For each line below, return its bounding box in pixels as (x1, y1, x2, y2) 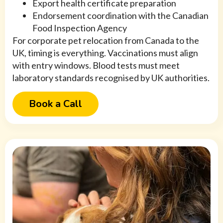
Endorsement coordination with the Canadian (32, 10, 209, 21)
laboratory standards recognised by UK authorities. (12, 72, 210, 84)
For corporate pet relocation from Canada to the (12, 35, 199, 46)
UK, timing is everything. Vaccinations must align (12, 47, 198, 59)
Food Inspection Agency (32, 22, 127, 34)
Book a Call (29, 97, 82, 111)
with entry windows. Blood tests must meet (12, 60, 180, 71)
